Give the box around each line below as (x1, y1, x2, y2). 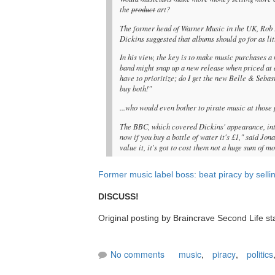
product (131, 4, 156, 14)
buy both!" (120, 83, 152, 94)
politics (247, 248, 273, 261)
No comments (110, 248, 165, 261)
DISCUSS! (98, 191, 139, 201)
